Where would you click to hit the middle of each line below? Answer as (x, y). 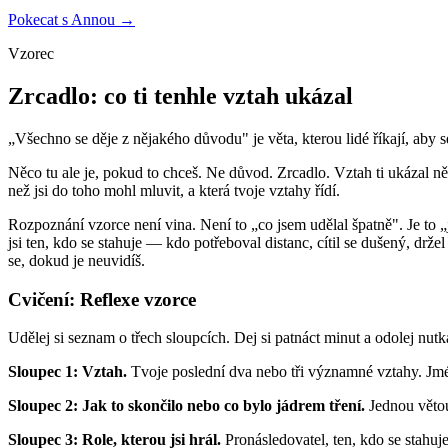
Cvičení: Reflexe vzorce (102, 299)
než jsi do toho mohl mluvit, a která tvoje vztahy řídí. (174, 190)
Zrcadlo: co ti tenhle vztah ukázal (180, 96)
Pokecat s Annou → (71, 20)
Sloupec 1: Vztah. (67, 372)
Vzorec (31, 54)
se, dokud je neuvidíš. (76, 260)
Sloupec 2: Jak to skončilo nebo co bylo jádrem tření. (186, 406)
